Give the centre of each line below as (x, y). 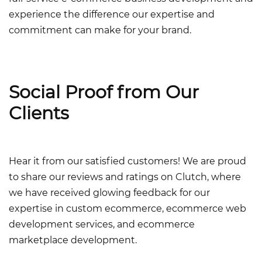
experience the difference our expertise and (112, 15)
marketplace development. (73, 240)
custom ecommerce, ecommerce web (156, 209)
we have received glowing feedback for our (109, 193)
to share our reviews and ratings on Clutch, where (125, 177)
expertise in (37, 209)
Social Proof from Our (104, 92)
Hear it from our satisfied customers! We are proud (127, 161)
